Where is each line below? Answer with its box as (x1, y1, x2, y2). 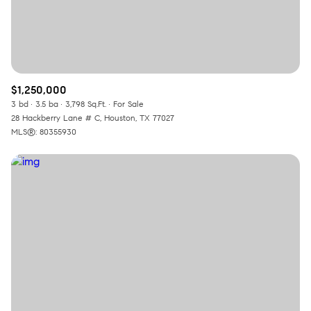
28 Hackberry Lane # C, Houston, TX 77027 (11, 112, 174, 124)
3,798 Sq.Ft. (65, 99, 106, 110)
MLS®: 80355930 (11, 126, 76, 137)
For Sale (113, 99, 144, 110)
